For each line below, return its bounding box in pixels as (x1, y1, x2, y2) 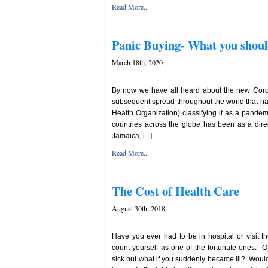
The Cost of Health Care (112, 182, 239, 200)
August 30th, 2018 (112, 203, 165, 213)
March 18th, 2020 (112, 57, 163, 67)
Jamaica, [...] (112, 132, 152, 140)
